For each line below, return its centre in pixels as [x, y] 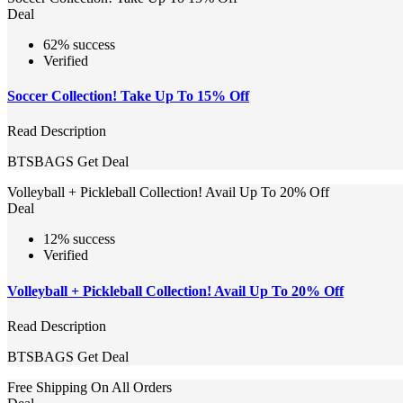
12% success [79, 239]
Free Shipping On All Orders [90, 387]
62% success [79, 44]
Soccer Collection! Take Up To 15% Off [128, 96]
